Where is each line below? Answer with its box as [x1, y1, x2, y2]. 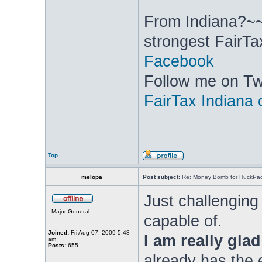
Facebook [143, 53, 214, 70]
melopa [81, 174, 102, 180]
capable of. [143, 212, 222, 230]
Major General [51, 208, 89, 215]
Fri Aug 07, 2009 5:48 [68, 229, 130, 236]
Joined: [47, 229, 69, 236]
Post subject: [142, 174, 180, 180]
